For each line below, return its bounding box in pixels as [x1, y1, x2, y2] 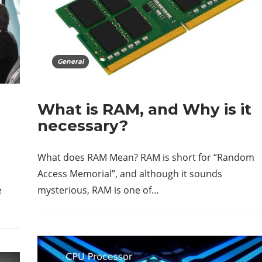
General [57, 57, 84, 66]
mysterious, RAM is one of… [37, 184, 159, 197]
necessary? [37, 116, 128, 136]
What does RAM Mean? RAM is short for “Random [37, 151, 254, 164]
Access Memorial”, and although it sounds [37, 167, 222, 181]
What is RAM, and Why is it [37, 100, 251, 119]
